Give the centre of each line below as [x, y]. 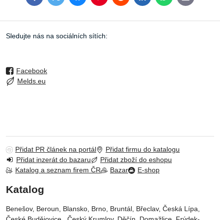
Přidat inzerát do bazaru [54, 160]
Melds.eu [32, 81]
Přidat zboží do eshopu [136, 160]
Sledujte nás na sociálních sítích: [57, 36]
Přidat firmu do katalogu [143, 150]
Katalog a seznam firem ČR [58, 170]
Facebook [32, 71]
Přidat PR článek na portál [56, 150]
